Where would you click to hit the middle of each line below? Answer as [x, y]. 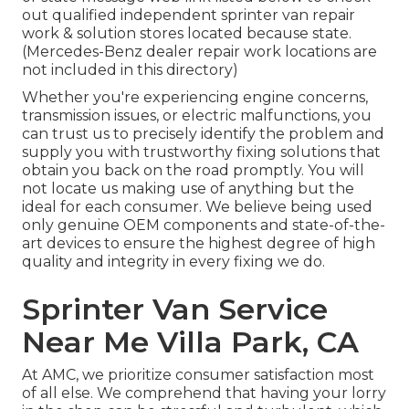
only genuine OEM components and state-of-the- [204, 225]
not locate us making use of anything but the [188, 189]
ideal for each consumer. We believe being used [197, 207]
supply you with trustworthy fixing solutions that [201, 152]
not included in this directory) [130, 70]
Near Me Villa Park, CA [190, 342]
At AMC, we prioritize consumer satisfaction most [198, 375]
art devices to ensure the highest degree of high [199, 244]
